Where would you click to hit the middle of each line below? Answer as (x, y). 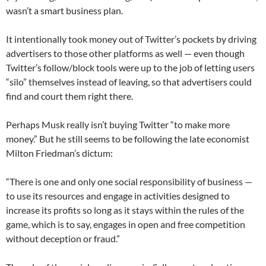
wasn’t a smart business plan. (64, 10)
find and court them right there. (69, 96)
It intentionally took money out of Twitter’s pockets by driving (131, 39)
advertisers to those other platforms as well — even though (125, 53)
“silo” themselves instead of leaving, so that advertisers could (129, 81)
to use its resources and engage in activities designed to (118, 195)
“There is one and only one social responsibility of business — (129, 181)
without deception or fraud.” (63, 238)
